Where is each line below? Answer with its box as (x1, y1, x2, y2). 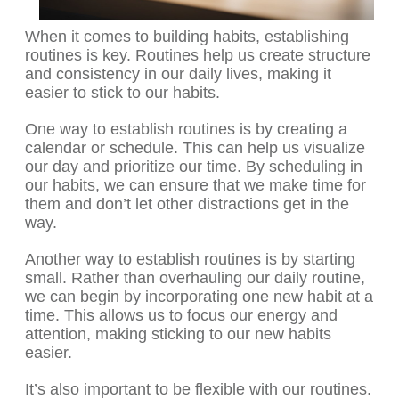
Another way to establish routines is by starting (25, 250, 355, 269)
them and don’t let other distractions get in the (25, 195, 349, 214)
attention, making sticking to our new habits (25, 325, 331, 344)
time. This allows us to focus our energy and (25, 306, 338, 325)
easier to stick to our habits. (25, 84, 220, 102)
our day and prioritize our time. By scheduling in (25, 158, 362, 176)
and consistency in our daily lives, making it (25, 65, 331, 84)
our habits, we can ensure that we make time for (25, 176, 366, 195)
